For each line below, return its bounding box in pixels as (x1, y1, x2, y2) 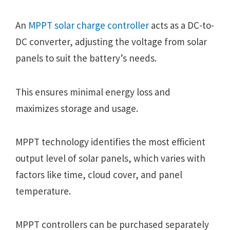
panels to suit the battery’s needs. (15, 52, 157, 65)
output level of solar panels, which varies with (15, 151, 205, 164)
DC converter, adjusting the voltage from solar (15, 35, 207, 48)
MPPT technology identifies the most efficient (15, 135, 205, 148)
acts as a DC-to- (149, 19, 214, 32)
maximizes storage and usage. (15, 102, 138, 114)
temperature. (15, 184, 71, 197)
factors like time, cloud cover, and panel (15, 168, 182, 181)
